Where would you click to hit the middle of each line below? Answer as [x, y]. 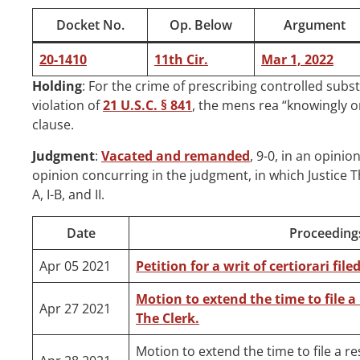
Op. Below [201, 25]
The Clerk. [168, 319]
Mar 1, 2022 [297, 60]
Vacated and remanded [176, 156]
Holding [57, 86]
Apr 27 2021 [75, 309]
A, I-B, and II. [68, 195]
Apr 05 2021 [75, 266]
